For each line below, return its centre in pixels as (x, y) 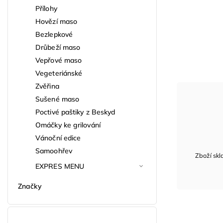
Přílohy (46, 8)
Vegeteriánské (59, 73)
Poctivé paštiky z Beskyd (75, 112)
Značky (30, 186)
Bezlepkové (54, 34)
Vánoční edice (58, 138)
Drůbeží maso (58, 47)
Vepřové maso (59, 60)
